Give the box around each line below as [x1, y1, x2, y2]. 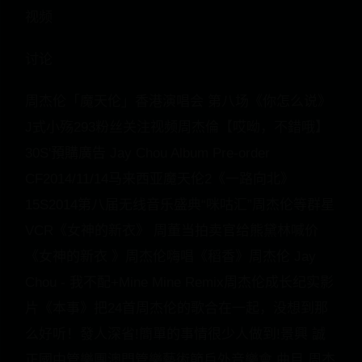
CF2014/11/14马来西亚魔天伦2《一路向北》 [25, 171, 294, 187]
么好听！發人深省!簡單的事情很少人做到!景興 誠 [25, 326, 326, 342]
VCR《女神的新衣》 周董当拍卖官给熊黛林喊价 [25, 223, 318, 238]
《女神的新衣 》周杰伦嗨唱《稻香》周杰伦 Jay [25, 249, 316, 264]
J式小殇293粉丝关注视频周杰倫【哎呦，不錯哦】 [25, 120, 329, 135]
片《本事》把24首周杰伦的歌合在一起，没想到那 [25, 301, 328, 316]
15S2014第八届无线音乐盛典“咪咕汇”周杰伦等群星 [25, 197, 335, 213]
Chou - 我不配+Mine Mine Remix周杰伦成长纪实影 [25, 275, 334, 290]
